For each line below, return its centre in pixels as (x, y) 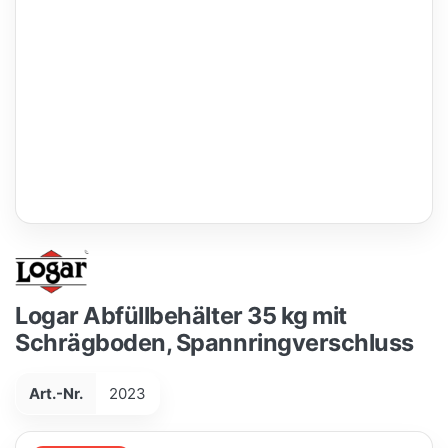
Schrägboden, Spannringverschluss (214, 343)
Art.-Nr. (55, 394)
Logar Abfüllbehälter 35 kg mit (181, 316)
